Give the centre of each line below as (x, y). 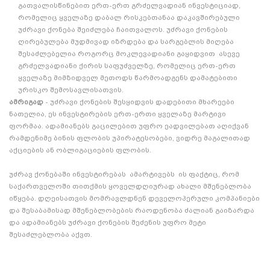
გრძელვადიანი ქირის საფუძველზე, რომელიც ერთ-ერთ (127, 65)
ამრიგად (26, 102)
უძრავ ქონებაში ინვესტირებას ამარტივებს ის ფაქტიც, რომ (124, 174)
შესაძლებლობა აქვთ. (51, 234)
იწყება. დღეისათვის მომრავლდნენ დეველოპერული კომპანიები (134, 198)
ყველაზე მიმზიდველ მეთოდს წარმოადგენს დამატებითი (128, 77)
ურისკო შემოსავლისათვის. (71, 89)
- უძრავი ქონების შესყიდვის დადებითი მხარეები (139, 102)
